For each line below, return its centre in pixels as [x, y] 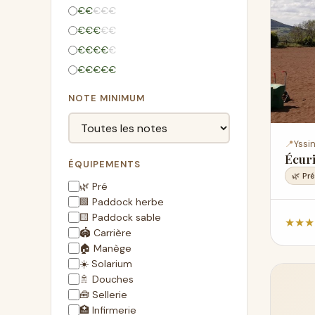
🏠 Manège [105, 248]
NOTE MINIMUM [107, 98]
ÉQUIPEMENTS [105, 164]
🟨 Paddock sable [120, 217]
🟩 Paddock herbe [122, 202]
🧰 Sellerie [103, 295]
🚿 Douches [107, 279]
